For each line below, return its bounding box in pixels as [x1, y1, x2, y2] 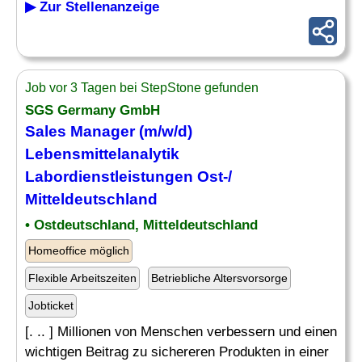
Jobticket [28, 299, 74, 312]
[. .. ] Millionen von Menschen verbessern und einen [25, 324, 337, 339]
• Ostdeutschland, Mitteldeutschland [25, 217, 258, 233]
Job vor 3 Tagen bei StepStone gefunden [25, 81, 259, 95]
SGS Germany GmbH [25, 103, 160, 118]
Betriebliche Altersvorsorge [151, 271, 288, 284]
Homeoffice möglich [28, 244, 129, 257]
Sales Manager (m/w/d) [25, 123, 192, 140]
